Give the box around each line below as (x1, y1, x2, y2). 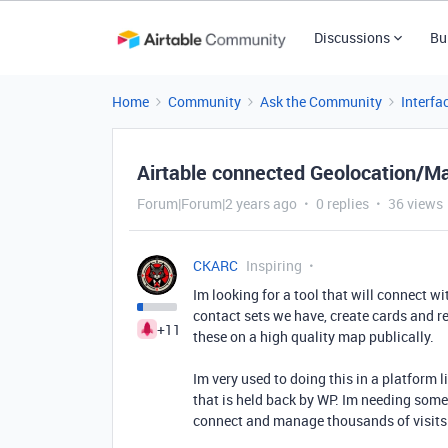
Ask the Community (260, 92, 382, 111)
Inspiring (246, 256, 302, 275)
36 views (388, 194, 443, 213)
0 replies (316, 194, 369, 213)
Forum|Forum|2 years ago (137, 194, 297, 213)
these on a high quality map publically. (193, 327, 434, 346)
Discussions (313, 28, 390, 47)
